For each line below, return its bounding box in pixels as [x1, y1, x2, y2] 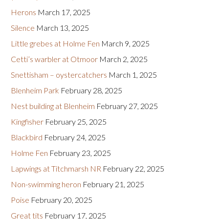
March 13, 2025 [36, 23, 89, 33]
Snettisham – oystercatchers [11, 70, 108, 80]
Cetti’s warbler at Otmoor [11, 54, 98, 64]
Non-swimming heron [11, 179, 82, 189]
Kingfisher [11, 117, 44, 127]
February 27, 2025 [96, 101, 158, 111]
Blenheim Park [11, 86, 60, 95]
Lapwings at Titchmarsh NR [11, 164, 102, 174]
